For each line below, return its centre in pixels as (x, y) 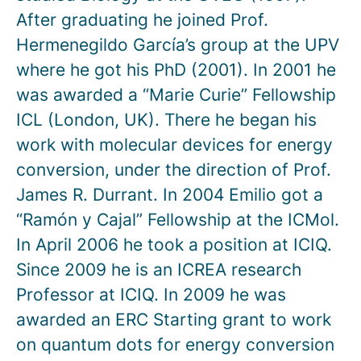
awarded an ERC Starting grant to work (174, 320)
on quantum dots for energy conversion (175, 344)
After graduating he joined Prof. (142, 20)
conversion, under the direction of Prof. (174, 170)
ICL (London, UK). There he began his (166, 120)
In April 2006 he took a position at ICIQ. (174, 245)
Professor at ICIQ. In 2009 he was (151, 295)
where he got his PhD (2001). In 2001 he (176, 70)
